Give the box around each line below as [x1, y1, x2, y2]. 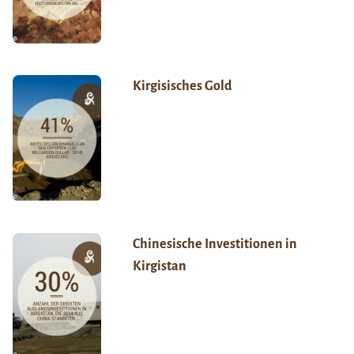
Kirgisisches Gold [132, 79, 232, 94]
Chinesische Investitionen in [132, 237, 297, 252]
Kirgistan [132, 259, 186, 274]
